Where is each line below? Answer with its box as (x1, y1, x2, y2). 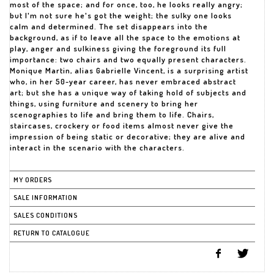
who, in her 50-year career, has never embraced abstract (10, 76, 236, 86)
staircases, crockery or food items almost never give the (10, 120, 234, 130)
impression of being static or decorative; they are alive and (10, 131, 245, 141)
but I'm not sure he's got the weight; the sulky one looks (10, 10, 232, 20)
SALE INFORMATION (13, 193, 78, 202)
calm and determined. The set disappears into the (10, 21, 208, 31)
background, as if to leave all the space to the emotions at (10, 32, 240, 42)
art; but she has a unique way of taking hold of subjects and (10, 87, 246, 97)
